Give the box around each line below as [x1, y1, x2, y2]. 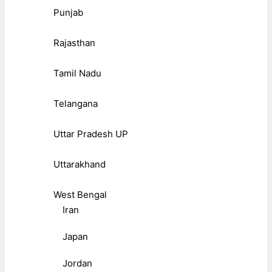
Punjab [53, 6, 83, 18]
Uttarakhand [53, 158, 106, 170]
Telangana [53, 97, 98, 109]
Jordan [63, 257, 92, 269]
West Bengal [53, 188, 107, 200]
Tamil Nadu [53, 67, 101, 79]
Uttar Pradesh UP [53, 127, 128, 140]
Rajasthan [53, 36, 95, 49]
